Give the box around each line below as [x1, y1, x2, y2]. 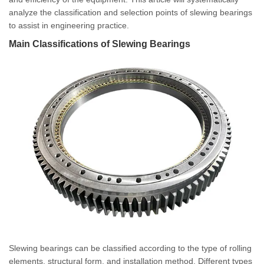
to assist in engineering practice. [9, 20, 129, 30]
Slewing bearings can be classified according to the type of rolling [9, 243, 252, 253]
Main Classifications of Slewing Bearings [9, 38, 190, 49]
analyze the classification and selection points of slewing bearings [9, 7, 252, 17]
